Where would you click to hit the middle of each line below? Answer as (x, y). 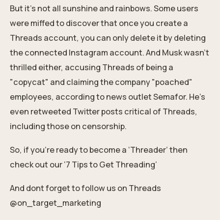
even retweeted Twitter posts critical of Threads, (104, 111)
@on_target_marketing (55, 203)
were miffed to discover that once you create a (99, 23)
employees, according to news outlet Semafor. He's (108, 96)
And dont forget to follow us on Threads (85, 188)
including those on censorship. (68, 126)
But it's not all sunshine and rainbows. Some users (104, 8)
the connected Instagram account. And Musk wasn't (110, 52)
